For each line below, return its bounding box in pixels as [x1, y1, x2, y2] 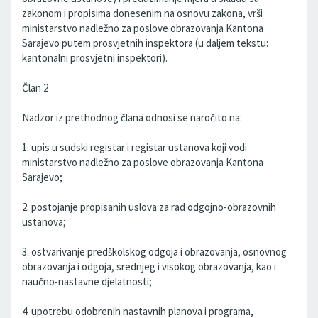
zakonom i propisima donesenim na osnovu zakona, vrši [22, 6, 263, 20]
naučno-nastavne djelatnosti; [22, 275, 152, 288]
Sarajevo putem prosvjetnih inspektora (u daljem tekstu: [22, 36, 268, 50]
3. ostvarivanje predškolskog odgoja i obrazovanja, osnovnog [22, 245, 287, 258]
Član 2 [22, 81, 48, 94]
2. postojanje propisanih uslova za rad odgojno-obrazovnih [22, 200, 276, 214]
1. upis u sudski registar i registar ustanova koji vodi [22, 141, 247, 154]
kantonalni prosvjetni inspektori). [22, 51, 168, 65]
